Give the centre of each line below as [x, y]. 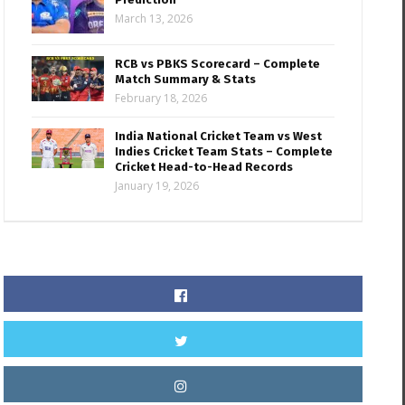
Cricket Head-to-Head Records [204, 167]
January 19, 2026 [157, 186]
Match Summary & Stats [186, 80]
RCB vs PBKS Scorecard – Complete [218, 64]
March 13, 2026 [154, 19]
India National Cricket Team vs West [219, 137]
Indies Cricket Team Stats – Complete [224, 152]
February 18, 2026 [161, 99]
